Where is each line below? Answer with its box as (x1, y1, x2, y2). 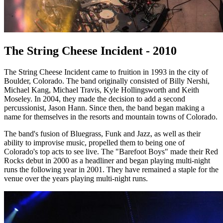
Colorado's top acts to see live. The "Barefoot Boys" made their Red (4, 147, 218, 156)
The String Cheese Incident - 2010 (4, 44, 177, 57)
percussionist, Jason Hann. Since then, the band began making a (4, 103, 205, 112)
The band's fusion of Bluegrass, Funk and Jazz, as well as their (4, 129, 201, 138)
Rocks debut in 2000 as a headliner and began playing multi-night (4, 156, 210, 165)
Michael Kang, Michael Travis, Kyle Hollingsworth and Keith (4, 85, 199, 94)
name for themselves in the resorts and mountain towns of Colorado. (4, 112, 218, 121)
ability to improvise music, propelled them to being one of (4, 138, 185, 147)
